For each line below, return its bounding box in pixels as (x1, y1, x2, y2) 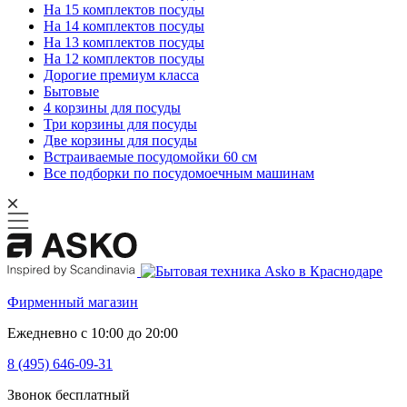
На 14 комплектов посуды (44, 18, 204, 34)
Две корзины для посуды (44, 133, 197, 148)
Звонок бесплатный (7, 387, 130, 402)
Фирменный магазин (7, 294, 138, 310)
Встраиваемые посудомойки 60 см (44, 149, 257, 164)
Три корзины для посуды (44, 116, 197, 132)
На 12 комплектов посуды (44, 51, 204, 66)
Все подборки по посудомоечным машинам (44, 165, 314, 181)
